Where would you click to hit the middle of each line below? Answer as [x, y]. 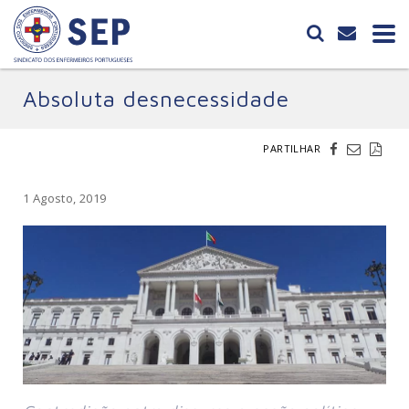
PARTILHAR [292, 148]
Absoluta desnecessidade [156, 99]
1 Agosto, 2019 [65, 198]
